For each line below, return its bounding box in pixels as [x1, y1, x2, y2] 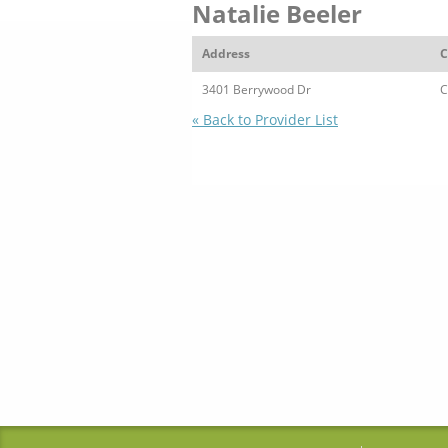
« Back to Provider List [192, 110, 338, 129]
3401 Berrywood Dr [202, 81, 311, 98]
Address [202, 45, 250, 62]
